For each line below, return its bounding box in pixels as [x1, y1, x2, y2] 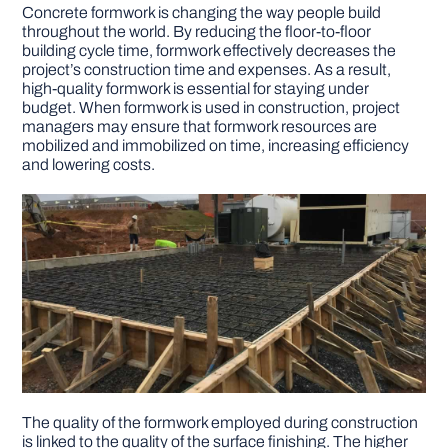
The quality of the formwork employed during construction [22, 413, 419, 431]
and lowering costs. [22, 155, 156, 173]
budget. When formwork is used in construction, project [22, 98, 401, 116]
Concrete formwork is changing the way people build [22, 3, 382, 21]
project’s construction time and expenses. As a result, [22, 60, 392, 78]
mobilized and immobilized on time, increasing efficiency [22, 136, 410, 154]
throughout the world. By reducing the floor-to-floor [22, 22, 372, 40]
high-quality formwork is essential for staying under [22, 79, 370, 97]
